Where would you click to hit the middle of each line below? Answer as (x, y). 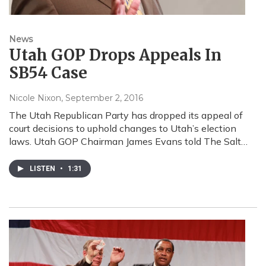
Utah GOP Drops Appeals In (115, 55)
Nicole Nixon (35, 98)
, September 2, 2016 (102, 98)
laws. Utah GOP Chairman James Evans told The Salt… (128, 142)
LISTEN (43, 169)
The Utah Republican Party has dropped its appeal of (126, 115)
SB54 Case (48, 73)
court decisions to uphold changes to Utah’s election (123, 129)
